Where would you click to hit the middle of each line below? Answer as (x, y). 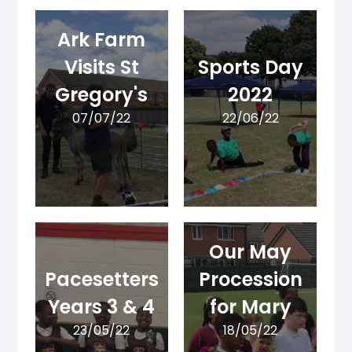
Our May (251, 252)
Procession (250, 280)
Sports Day (250, 68)
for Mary (250, 307)
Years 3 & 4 (102, 307)
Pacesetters (101, 280)
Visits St (101, 68)
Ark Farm (102, 40)
